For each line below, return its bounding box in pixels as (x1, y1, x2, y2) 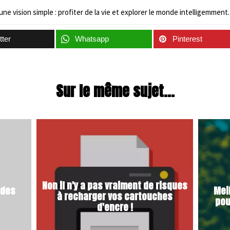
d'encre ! (97, 200, 133, 214)
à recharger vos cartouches (57, 189, 173, 203)
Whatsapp (74, 34, 109, 43)
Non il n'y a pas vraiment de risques (42, 178, 188, 193)
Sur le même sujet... (55, 80, 175, 102)
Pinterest (172, 34, 203, 43)
